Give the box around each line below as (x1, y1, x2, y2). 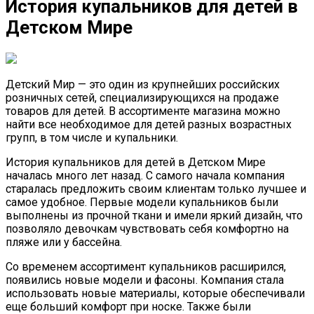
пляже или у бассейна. (6, 235, 122, 249)
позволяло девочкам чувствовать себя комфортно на (6, 221, 289, 235)
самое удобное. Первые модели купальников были (6, 195, 278, 209)
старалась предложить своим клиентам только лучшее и (6, 182, 306, 196)
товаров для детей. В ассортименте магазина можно (6, 104, 280, 118)
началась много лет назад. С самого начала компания (6, 168, 285, 182)
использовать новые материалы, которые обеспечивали (6, 286, 305, 300)
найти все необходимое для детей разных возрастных (6, 117, 292, 131)
